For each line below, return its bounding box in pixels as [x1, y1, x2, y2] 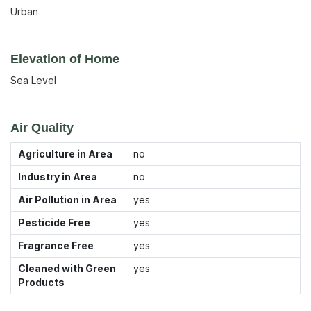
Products [18, 276, 65, 288]
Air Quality [10, 120, 74, 135]
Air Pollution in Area [18, 193, 117, 205]
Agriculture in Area [18, 147, 112, 160]
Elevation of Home [10, 51, 119, 66]
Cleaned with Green [18, 262, 116, 274]
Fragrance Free [18, 239, 94, 251]
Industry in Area [18, 170, 97, 183]
